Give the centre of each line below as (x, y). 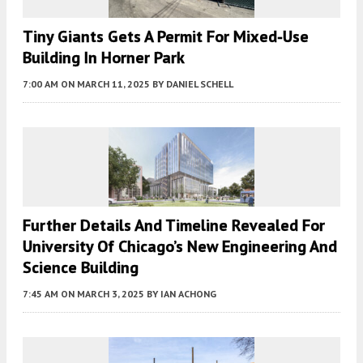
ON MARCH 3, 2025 (102, 293)
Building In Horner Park (104, 58)
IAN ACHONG (188, 293)
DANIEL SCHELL (200, 84)
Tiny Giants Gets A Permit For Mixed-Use (166, 36)
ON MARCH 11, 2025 (105, 84)
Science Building (81, 267)
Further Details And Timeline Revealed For (174, 225)
